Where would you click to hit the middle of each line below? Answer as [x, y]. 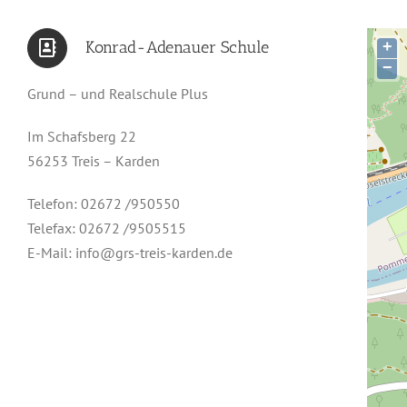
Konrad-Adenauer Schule [177, 47]
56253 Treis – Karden [94, 161]
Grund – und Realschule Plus [118, 94]
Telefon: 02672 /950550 [104, 203]
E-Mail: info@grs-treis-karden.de [130, 253]
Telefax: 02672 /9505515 [107, 228]
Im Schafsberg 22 [82, 136]
